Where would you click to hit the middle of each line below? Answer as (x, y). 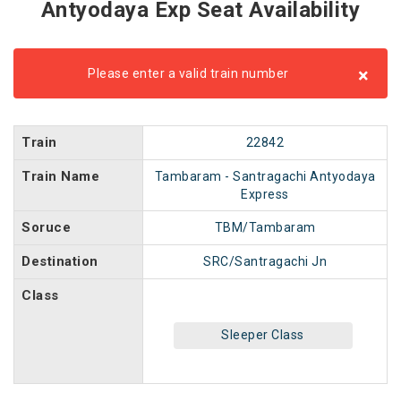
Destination (60, 261)
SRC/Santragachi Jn (265, 261)
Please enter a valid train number (188, 73)
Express (265, 194)
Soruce (46, 227)
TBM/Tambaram (265, 227)
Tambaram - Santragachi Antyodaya (265, 176)
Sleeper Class (263, 335)
